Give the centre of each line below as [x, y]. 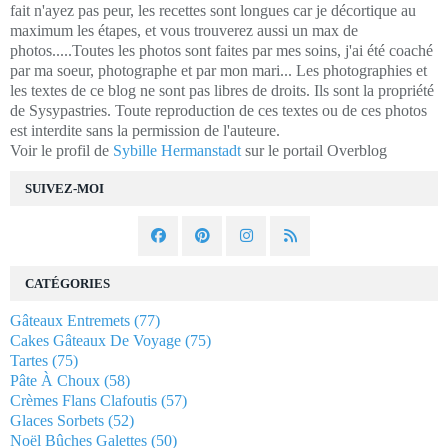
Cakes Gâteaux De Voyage [95, 340]
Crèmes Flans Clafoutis [83, 400]
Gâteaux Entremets [70, 320]
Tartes [29, 360]
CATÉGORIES [67, 283]
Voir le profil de [61, 150]
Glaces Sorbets [57, 420]
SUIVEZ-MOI [64, 188]
